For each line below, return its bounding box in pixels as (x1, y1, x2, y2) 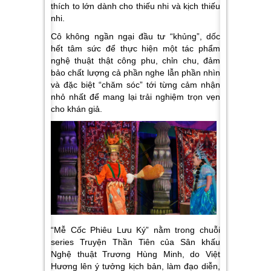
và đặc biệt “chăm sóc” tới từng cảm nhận (51, 80, 220, 90)
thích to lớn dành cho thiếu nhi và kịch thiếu (51, 1, 220, 11)
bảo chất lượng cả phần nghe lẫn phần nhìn (51, 68, 220, 78)
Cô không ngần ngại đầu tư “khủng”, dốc (51, 31, 220, 42)
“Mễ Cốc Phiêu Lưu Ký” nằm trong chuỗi (51, 224, 220, 235)
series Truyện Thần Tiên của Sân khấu (51, 237, 220, 247)
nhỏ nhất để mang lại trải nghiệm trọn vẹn (51, 92, 220, 102)
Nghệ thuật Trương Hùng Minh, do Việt (51, 249, 220, 259)
